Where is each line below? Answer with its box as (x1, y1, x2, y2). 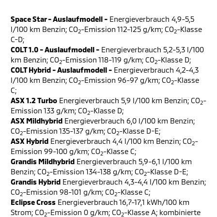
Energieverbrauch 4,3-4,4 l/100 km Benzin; (61, 177, 206, 186)
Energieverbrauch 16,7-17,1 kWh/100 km (56, 198, 189, 206)
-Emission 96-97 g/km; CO (81, 76, 171, 84)
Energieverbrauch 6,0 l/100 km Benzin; (62, 116, 195, 125)
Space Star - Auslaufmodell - (11, 15, 108, 23)
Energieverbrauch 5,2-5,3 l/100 (99, 45, 204, 54)
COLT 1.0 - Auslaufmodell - (11, 45, 99, 54)
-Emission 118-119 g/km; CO (62, 55, 155, 64)
